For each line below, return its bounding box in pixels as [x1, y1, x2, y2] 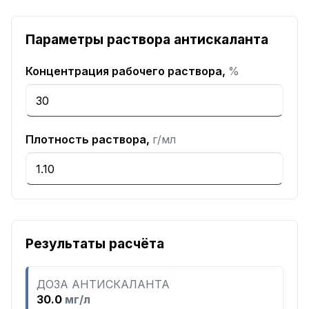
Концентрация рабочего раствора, [26, 64, 228, 78]
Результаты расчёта [26, 235, 164, 252]
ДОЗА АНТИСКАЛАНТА [37, 277, 170, 291]
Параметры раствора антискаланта [26, 31, 268, 48]
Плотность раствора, [26, 132, 152, 146]
